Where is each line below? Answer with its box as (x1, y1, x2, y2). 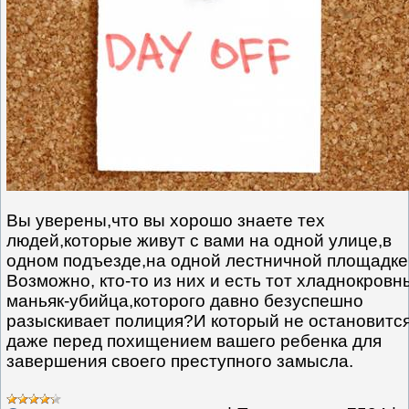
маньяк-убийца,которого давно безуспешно (6, 290, 363, 310)
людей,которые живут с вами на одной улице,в (6, 230, 392, 250)
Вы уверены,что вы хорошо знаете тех (6, 210, 325, 230)
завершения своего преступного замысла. (6, 351, 353, 371)
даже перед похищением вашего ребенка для (6, 330, 382, 351)
